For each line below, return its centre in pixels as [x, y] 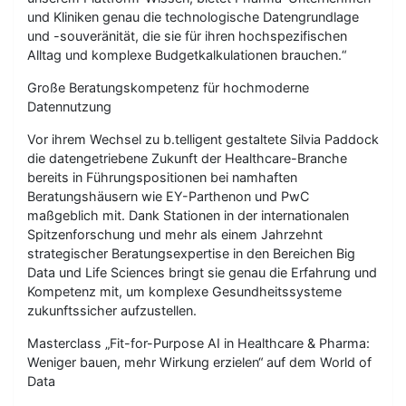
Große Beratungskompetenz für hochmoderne [168, 87]
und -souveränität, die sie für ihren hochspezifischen [187, 36]
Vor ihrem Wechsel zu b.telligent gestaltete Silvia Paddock [203, 139]
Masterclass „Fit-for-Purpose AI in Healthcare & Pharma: [198, 343]
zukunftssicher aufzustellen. [112, 310]
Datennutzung [69, 106]
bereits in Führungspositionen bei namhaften [162, 177]
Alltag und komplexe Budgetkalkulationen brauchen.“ [187, 55]
